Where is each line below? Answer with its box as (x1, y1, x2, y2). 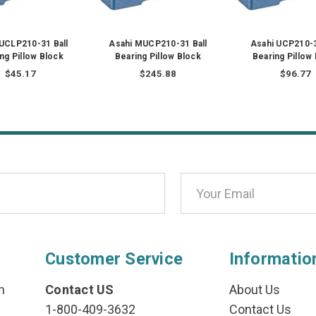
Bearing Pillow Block (114, 51, 201, 62)
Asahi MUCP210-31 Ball (109, 39, 207, 49)
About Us (229, 282, 280, 298)
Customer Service (45, 249, 183, 269)
